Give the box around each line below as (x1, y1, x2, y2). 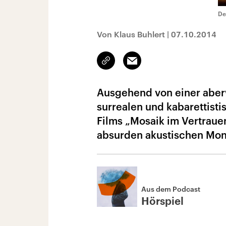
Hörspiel (141, 197, 184, 207)
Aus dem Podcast (141, 185, 200, 193)
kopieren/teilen (106, 61, 154, 69)
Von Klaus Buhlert (97, 29, 165, 39)
